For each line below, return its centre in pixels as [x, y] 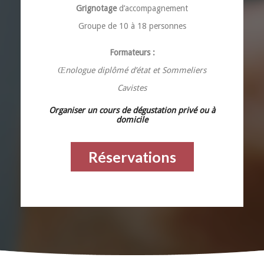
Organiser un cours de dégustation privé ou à [132, 110]
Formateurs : [132, 52]
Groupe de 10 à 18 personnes [132, 26]
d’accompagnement [152, 8]
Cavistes [132, 88]
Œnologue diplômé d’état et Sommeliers [132, 70]
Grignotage [96, 8]
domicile [132, 119]
